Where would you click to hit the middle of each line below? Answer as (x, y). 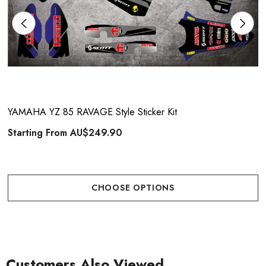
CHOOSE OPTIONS (133, 188)
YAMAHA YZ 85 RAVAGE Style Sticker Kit (92, 112)
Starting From (39, 133)
